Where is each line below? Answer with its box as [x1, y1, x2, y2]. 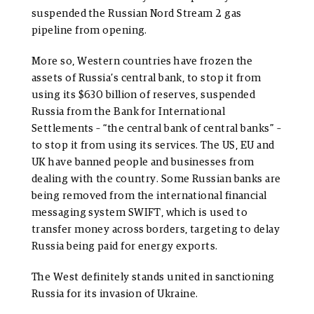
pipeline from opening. [32, 25, 147, 36]
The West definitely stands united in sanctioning [32, 272, 275, 283]
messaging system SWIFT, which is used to [32, 207, 247, 219]
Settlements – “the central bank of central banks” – [32, 123, 281, 135]
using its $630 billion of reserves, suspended [32, 90, 256, 101]
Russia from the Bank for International [32, 107, 226, 118]
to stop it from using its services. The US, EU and [32, 140, 275, 151]
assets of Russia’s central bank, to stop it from [32, 73, 261, 84]
